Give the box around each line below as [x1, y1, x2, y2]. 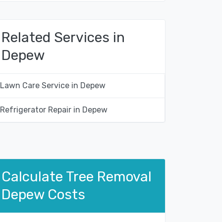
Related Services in [1, 29, 125, 46]
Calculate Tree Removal [1, 168, 152, 185]
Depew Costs [1, 186, 85, 203]
